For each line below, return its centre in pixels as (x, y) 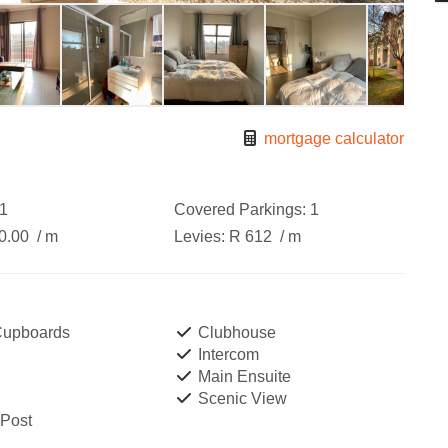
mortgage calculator (332, 138)
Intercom (226, 354)
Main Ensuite (242, 376)
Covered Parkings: (239, 209)
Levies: (199, 236)
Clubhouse (234, 332)
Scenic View (240, 398)
